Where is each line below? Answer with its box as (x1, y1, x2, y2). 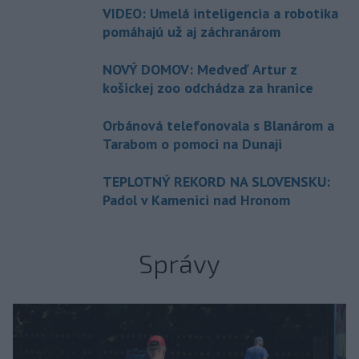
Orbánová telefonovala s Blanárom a (103, 116, 334, 135)
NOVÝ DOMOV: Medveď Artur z (103, 60, 296, 79)
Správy (139, 248, 220, 278)
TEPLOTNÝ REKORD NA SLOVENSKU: (103, 172, 330, 191)
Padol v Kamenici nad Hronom (103, 191, 290, 209)
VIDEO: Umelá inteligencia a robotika (103, 4, 338, 22)
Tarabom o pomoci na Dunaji (103, 135, 282, 153)
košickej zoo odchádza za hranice (103, 79, 313, 97)
